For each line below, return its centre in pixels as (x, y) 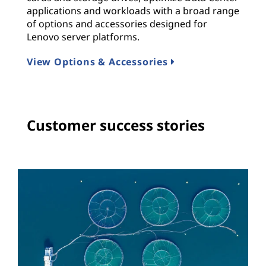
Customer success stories (116, 125)
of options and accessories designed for (117, 23)
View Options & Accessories (99, 61)
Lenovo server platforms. (83, 37)
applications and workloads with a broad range (133, 10)
